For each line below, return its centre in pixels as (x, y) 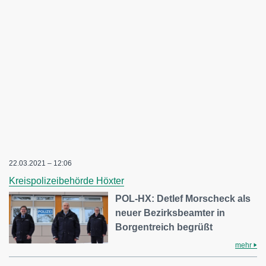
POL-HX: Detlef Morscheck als (183, 199)
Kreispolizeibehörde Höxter (66, 181)
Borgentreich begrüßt (164, 227)
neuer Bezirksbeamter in (170, 213)
